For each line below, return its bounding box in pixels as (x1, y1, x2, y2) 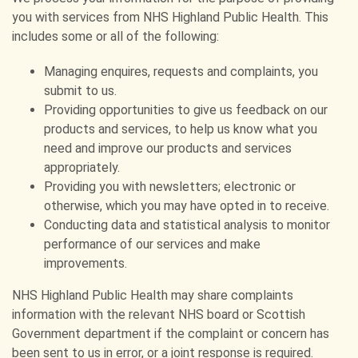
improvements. (44, 256, 127, 271)
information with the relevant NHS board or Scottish (12, 307, 305, 322)
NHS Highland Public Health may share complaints (12, 288, 293, 303)
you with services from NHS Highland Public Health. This (12, 10, 328, 25)
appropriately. (44, 160, 120, 175)
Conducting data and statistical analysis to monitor (44, 217, 330, 233)
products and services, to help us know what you (44, 121, 317, 137)
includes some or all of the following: (12, 29, 219, 44)
